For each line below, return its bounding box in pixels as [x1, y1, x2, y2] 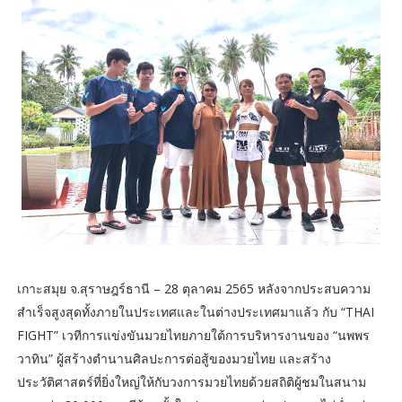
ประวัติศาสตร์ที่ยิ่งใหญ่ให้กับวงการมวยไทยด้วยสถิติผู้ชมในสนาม [16, 372, 366, 390]
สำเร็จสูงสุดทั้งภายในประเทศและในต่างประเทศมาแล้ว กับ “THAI [16, 302, 374, 320]
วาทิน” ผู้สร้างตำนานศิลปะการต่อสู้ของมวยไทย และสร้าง [16, 349, 331, 367]
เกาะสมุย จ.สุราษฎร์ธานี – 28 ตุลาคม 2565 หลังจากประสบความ [16, 279, 371, 297]
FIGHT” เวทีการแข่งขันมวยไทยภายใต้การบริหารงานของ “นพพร [16, 326, 370, 344]
